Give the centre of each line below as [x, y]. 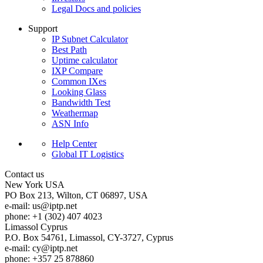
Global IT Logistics [88, 154]
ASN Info [70, 124]
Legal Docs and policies [96, 9]
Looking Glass [79, 92]
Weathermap [75, 113]
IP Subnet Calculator [90, 39]
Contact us [24, 174]
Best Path [69, 50]
